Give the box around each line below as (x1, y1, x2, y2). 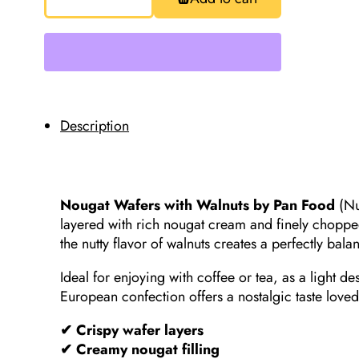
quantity (45, 112, 92, 134)
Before (45, 85, 85, 107)
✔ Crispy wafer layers (60, 320, 204, 341)
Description (60, 115, 130, 136)
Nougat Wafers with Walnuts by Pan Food (60, 195, 336, 216)
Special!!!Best (45, 71, 127, 93)
